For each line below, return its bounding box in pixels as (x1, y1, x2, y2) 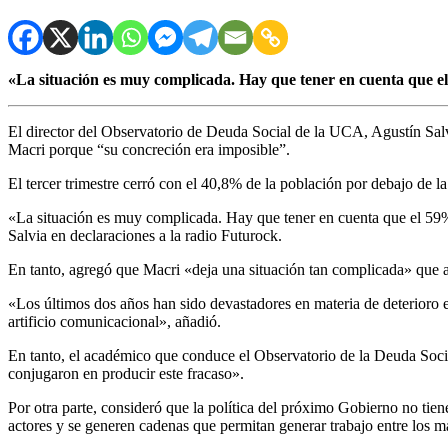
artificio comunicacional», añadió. (8, 312, 221, 330)
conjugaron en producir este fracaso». (8, 364, 244, 382)
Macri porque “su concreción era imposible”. (8, 140, 290, 158)
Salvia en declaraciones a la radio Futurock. (8, 226, 282, 244)
